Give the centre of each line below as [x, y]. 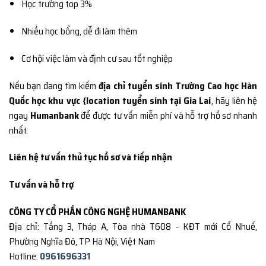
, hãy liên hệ [234, 100]
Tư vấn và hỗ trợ [41, 185]
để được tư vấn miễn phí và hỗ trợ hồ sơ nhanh [168, 115]
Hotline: [24, 256]
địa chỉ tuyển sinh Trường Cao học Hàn [178, 85]
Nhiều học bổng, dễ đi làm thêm [79, 31]
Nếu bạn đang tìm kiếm [54, 85]
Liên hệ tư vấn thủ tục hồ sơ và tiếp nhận [91, 157]
